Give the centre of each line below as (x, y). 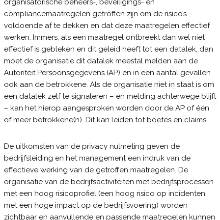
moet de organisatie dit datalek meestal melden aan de (101, 61)
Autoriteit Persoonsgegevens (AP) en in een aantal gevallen (107, 73)
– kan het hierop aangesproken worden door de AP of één (106, 108)
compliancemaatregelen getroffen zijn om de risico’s (95, 14)
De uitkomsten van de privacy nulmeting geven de (92, 146)
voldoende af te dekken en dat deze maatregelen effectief (107, 26)
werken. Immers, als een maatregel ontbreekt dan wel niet (104, 37)
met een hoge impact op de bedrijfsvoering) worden (96, 205)
